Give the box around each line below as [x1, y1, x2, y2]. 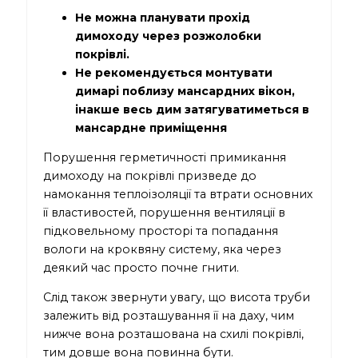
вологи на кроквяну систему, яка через [43, 241, 282, 257]
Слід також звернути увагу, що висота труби [43, 289, 311, 304]
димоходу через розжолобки [75, 28, 262, 43]
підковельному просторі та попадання [43, 223, 279, 238]
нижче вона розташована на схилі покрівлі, [43, 326, 304, 341]
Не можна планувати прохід [75, 10, 251, 25]
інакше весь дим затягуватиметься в [75, 101, 310, 117]
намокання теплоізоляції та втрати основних [43, 186, 313, 201]
